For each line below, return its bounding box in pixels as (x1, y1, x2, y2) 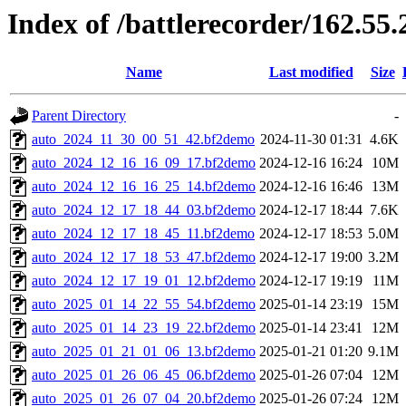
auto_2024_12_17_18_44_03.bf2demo (32, 202, 256, 218)
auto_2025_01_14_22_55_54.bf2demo (32, 296, 256, 313)
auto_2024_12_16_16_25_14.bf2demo (32, 179, 256, 195)
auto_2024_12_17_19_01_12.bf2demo (32, 273, 256, 289)
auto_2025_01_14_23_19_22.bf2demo (32, 320, 256, 336)
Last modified (268, 64, 353, 81)
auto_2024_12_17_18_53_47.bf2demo (32, 249, 256, 266)
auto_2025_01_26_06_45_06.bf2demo (32, 367, 256, 383)
